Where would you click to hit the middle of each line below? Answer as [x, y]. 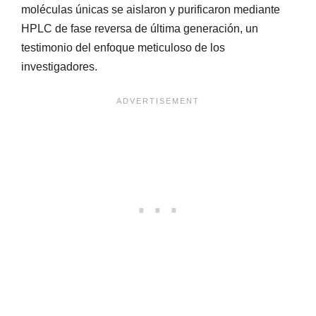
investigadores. [59, 66]
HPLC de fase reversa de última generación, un [140, 28]
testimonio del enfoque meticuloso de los [123, 47]
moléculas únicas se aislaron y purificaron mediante [151, 9]
